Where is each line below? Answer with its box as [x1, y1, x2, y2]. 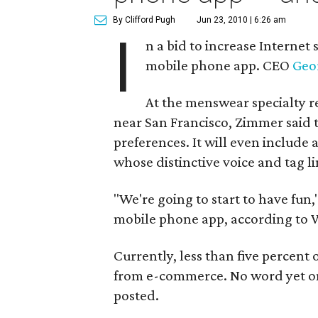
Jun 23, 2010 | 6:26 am [197, 15, 286, 25]
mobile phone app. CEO [146, 57, 293, 74]
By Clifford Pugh [113, 15, 175, 25]
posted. [114, 287, 159, 304]
